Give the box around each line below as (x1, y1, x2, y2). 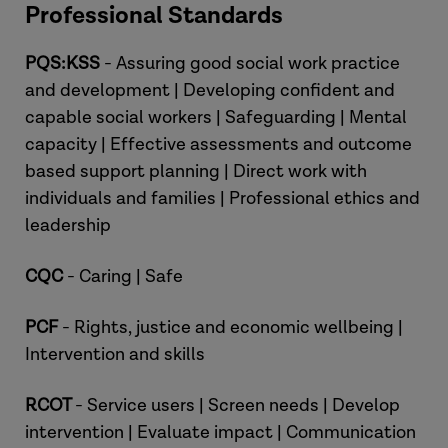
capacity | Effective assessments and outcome (25, 133, 412, 156)
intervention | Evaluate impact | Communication (25, 421, 416, 444)
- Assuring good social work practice (104, 52, 400, 75)
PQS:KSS (25, 52, 104, 75)
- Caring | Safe (67, 265, 183, 288)
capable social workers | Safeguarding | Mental (25, 106, 407, 129)
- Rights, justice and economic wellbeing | (62, 316, 403, 339)
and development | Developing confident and (25, 79, 395, 102)
